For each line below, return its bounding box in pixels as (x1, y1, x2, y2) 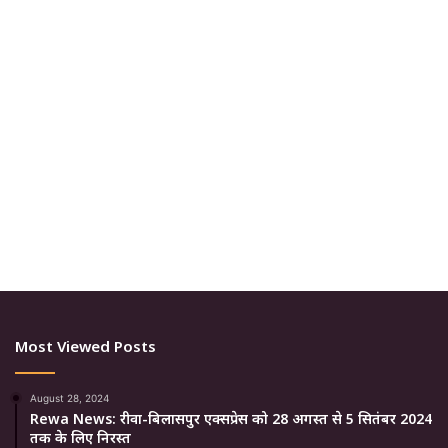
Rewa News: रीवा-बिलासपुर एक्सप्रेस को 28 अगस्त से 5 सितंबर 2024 (30, 409, 432, 429)
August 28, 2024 (30, 392, 109, 405)
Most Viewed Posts (15, 336, 156, 357)
